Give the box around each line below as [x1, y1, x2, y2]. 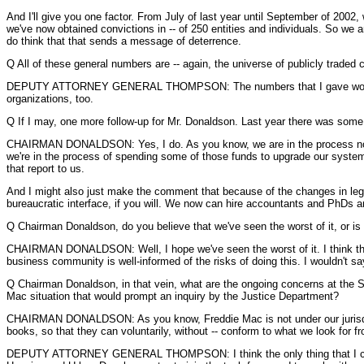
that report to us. [6, 162, 84, 175]
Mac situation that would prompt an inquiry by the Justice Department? [6, 290, 339, 302]
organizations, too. [6, 93, 93, 105]
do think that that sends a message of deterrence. [6, 35, 241, 47]
